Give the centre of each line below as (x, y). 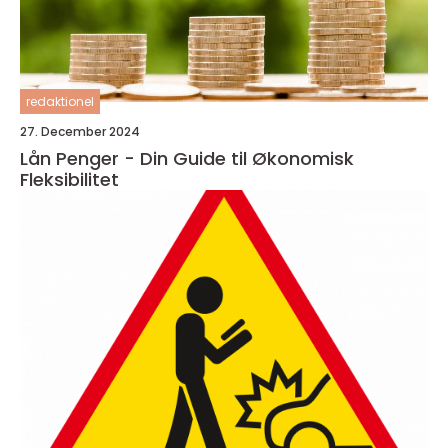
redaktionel (60, 102)
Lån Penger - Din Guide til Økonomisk (187, 159)
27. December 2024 (80, 132)
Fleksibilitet (69, 180)
